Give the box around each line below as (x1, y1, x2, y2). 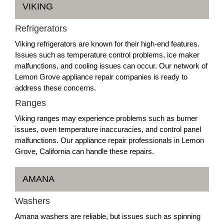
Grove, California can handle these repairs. (15, 146, 154, 155)
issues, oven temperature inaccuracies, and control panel (15, 124, 201, 133)
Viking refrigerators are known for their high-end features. (15, 39, 199, 48)
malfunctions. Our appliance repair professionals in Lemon (15, 135, 204, 144)
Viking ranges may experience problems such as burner (15, 113, 197, 122)
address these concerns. (15, 83, 96, 92)
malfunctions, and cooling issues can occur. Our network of (15, 61, 207, 70)
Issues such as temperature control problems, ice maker (15, 50, 199, 59)
